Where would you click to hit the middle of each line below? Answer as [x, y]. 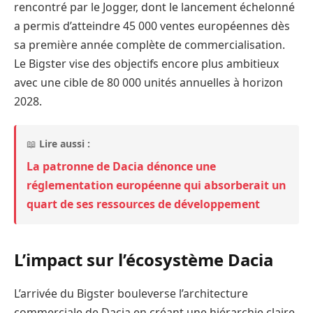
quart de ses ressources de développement [143, 204]
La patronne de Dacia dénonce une [121, 167]
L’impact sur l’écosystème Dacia [144, 259]
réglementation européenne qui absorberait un [156, 185]
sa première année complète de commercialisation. [150, 44]
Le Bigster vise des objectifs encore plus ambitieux [146, 63]
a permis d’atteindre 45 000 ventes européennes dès [152, 26]
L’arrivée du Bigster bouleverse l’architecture [131, 293]
